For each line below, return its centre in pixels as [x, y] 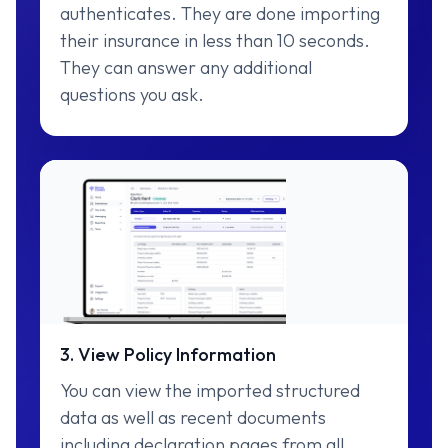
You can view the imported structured [210, 391]
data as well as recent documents [193, 418]
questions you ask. [132, 94]
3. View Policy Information [168, 355]
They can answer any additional [186, 67]
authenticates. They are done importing [220, 13]
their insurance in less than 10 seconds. [215, 40]
